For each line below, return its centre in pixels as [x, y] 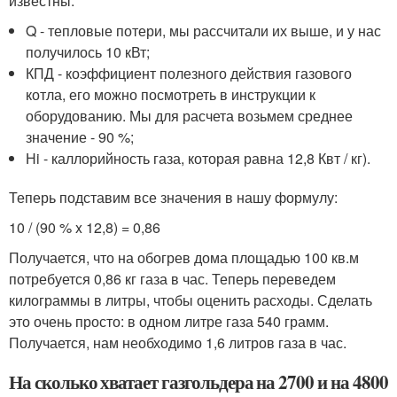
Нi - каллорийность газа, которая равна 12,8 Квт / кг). [198, 158]
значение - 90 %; [80, 136]
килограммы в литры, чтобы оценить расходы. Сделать [191, 300]
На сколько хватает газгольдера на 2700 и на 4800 [198, 381]
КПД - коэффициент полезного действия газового [189, 73]
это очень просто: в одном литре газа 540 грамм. [169, 321]
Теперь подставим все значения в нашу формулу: [173, 197]
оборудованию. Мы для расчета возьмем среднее [190, 115]
